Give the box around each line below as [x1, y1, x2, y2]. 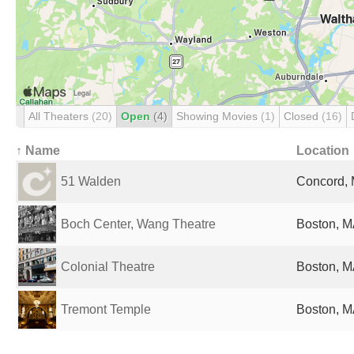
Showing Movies [176, 110, 261, 122]
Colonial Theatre [61, 260, 155, 273]
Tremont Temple [61, 303, 151, 316]
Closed [284, 110, 322, 122]
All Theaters [28, 110, 92, 122]
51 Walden [61, 175, 121, 188]
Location [296, 144, 349, 157]
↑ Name [16, 144, 60, 157]
